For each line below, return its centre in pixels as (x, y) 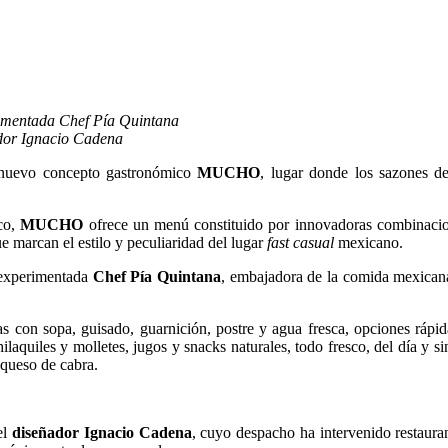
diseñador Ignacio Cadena (102, 432)
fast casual (302, 242)
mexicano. (372, 242)
